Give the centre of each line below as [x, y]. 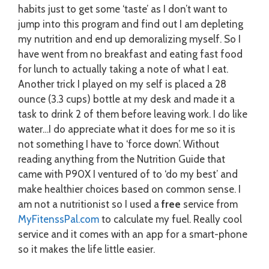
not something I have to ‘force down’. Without [119, 144]
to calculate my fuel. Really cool [171, 219]
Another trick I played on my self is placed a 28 [122, 84]
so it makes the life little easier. [86, 249]
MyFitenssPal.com [59, 219]
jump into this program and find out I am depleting [131, 24]
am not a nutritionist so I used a [90, 204]
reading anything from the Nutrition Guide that [122, 159]
